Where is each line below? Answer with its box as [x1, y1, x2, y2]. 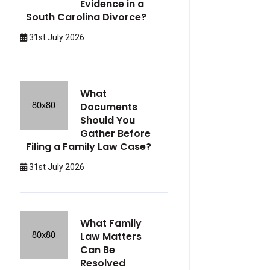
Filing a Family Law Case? [26, 140, 151, 154]
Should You [80, 113, 135, 127]
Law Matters [80, 230, 142, 243]
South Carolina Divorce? [26, 10, 146, 24]
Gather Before [80, 127, 151, 140]
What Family [80, 216, 142, 230]
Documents [80, 100, 137, 114]
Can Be [80, 243, 115, 257]
